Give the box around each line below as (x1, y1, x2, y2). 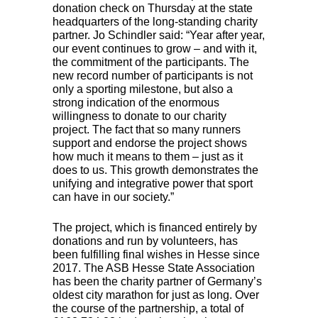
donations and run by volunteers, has (53, 234, 238, 247)
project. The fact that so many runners (53, 123, 241, 136)
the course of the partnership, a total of (53, 302, 243, 314)
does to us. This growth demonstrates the (53, 163, 258, 176)
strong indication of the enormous (53, 96, 219, 109)
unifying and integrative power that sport (53, 177, 253, 190)
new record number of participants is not (53, 69, 253, 82)
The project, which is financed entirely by (53, 221, 257, 234)
